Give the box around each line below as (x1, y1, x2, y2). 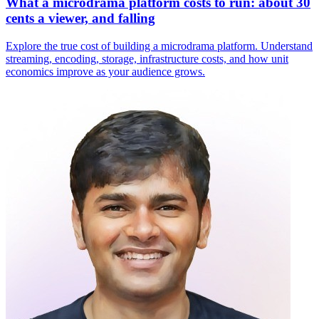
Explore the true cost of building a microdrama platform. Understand (6, 39, 313, 52)
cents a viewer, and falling (6, 11, 155, 26)
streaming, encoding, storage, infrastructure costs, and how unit (6, 52, 288, 65)
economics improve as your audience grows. (6, 65, 205, 78)
